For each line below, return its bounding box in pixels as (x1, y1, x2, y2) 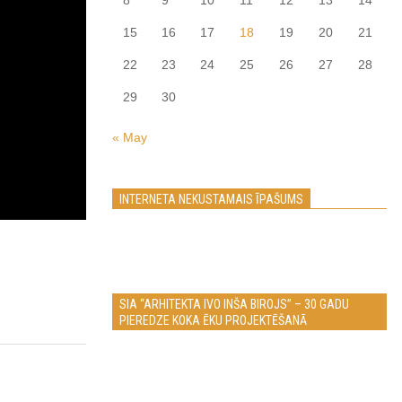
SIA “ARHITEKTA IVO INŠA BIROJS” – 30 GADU (119, 297, 349, 311)
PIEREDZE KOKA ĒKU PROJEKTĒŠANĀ (119, 313, 307, 328)
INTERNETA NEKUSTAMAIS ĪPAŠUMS (119, 192, 303, 206)
